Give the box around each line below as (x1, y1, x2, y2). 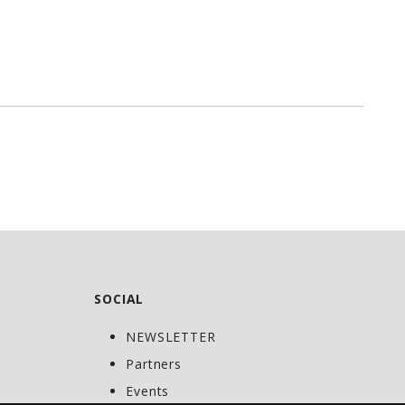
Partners (126, 355, 182, 372)
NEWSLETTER (126, 328, 216, 345)
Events (126, 382, 170, 400)
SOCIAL (94, 290, 145, 307)
